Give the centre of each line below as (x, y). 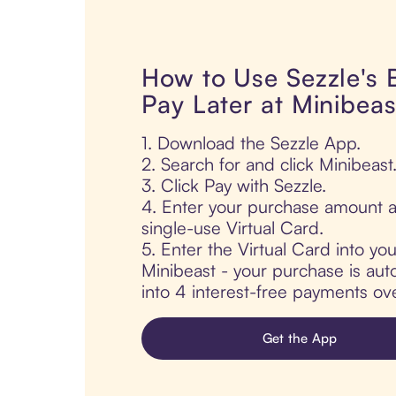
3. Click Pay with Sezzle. (234, 186)
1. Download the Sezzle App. (251, 143)
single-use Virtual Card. (232, 228)
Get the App (300, 339)
